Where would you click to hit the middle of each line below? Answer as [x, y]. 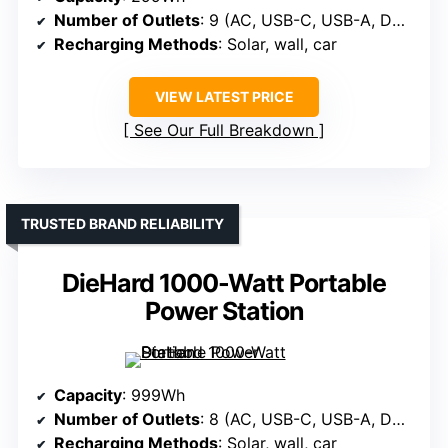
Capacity [88, 395]
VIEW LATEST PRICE [224, 97]
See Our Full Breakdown [224, 130]
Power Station [224, 311]
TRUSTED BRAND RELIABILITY [122, 224]
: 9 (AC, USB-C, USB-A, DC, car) [296, 20]
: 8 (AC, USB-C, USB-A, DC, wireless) [296, 419]
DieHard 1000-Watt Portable [224, 283]
